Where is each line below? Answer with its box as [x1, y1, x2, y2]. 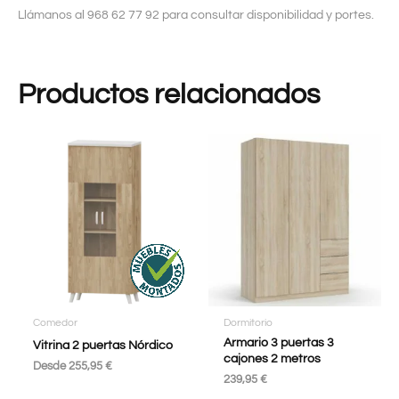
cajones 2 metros [223, 352, 321, 365]
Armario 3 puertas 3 [223, 336, 334, 349]
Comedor [32, 316, 77, 328]
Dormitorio [223, 316, 273, 328]
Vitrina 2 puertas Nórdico [32, 338, 173, 352]
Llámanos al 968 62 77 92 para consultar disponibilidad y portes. [18, 9, 374, 22]
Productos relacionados [18, 80, 320, 110]
